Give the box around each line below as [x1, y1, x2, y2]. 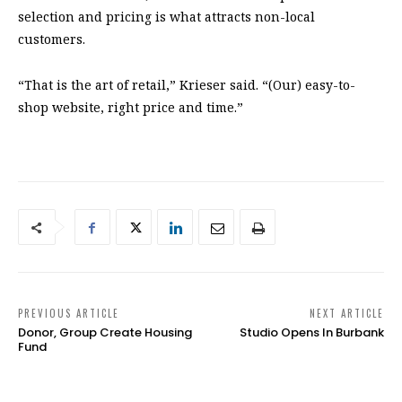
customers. [18, 31, 85, 48]
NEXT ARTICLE [309, 306, 384, 321]
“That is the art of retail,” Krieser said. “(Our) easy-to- [18, 76, 355, 94]
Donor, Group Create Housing [18, 324, 192, 342]
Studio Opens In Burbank [239, 324, 384, 342]
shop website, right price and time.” [18, 99, 243, 117]
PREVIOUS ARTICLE [18, 306, 119, 321]
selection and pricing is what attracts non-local [18, 8, 315, 26]
